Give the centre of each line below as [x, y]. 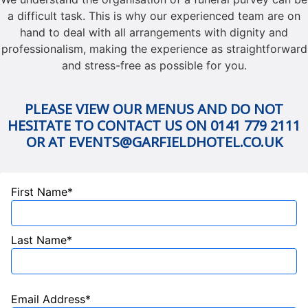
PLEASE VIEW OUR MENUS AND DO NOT [154, 109]
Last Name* [42, 240]
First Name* [42, 192]
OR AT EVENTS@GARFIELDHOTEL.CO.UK [154, 142]
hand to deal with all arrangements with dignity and [154, 32]
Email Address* [51, 299]
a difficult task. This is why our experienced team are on [154, 16]
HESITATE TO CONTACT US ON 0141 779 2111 [154, 125]
